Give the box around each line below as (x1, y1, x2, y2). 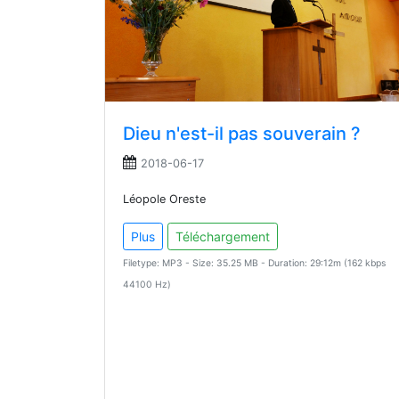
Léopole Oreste (123, 192, 206, 207)
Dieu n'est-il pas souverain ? (123, 123, 361, 145)
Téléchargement (175, 229, 270, 245)
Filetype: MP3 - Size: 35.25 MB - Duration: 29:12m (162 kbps (123, 257, 386, 270)
